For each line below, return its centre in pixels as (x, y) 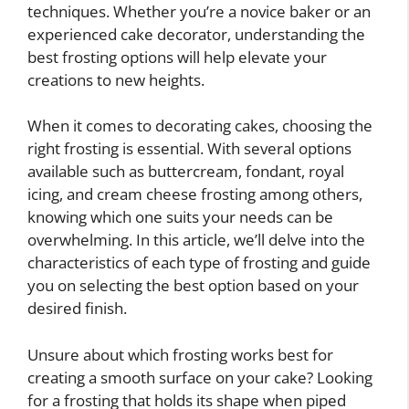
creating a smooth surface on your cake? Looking (200, 377)
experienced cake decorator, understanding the (196, 34)
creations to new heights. (116, 79)
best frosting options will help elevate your (177, 57)
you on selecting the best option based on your (193, 286)
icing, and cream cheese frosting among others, (195, 194)
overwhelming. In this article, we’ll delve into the (196, 240)
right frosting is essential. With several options (189, 149)
